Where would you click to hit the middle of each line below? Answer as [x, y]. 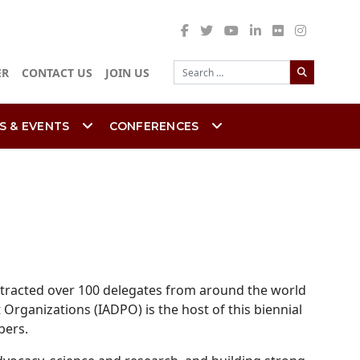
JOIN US [127, 73]
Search [310, 61]
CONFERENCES [154, 126]
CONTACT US [57, 73]
